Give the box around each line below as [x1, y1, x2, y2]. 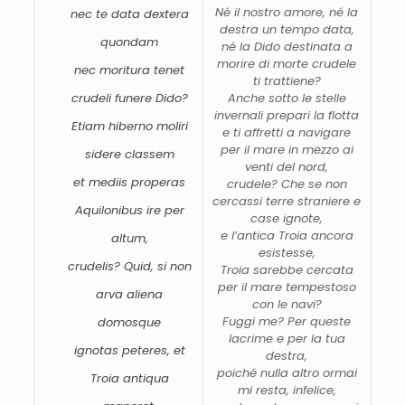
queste [310, 312, 352, 330]
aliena [127, 285, 164, 303]
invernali [214, 106, 268, 124]
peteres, [121, 341, 174, 359]
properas [131, 173, 186, 191]
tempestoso [285, 278, 356, 296]
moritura [99, 61, 155, 79]
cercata [306, 260, 353, 278]
